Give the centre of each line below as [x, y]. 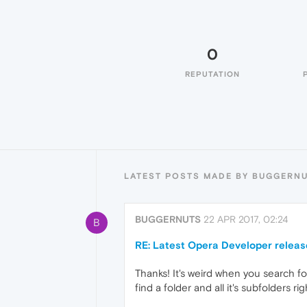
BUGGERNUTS [168, 219]
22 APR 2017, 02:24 [246, 219]
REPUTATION [212, 74]
